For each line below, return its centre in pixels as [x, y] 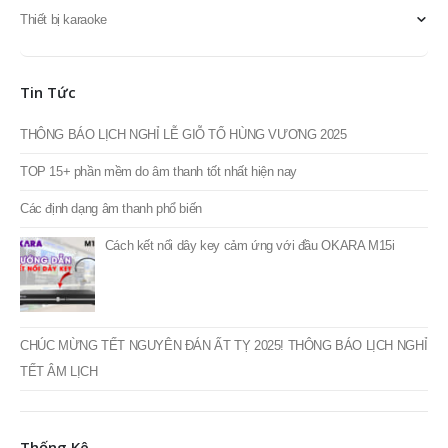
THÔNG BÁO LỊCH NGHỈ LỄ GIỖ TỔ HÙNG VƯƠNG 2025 [183, 264]
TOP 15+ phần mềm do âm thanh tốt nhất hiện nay [159, 301]
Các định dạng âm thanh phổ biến [111, 338]
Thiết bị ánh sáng [67, 117]
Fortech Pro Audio [69, 53]
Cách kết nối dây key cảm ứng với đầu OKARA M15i [249, 375]
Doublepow [50, 21]
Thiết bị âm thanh [67, 85]
